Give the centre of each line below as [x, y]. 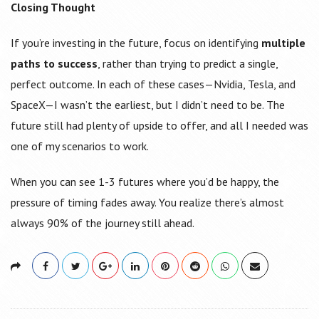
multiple [283, 43]
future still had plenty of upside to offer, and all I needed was [159, 126]
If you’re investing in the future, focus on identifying [136, 43]
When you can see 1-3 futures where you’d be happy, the [145, 182]
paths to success [54, 64]
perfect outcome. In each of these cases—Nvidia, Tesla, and [153, 84]
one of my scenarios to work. [80, 146]
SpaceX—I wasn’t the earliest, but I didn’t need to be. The [148, 105]
